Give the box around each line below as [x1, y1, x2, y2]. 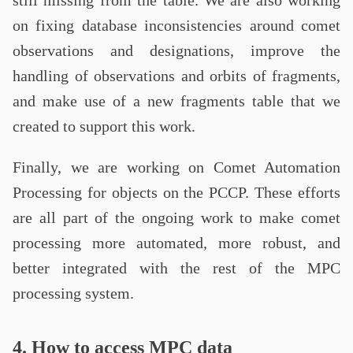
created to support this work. [13, 117, 195, 135]
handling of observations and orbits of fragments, [13, 67, 340, 84]
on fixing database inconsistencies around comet [13, 17, 340, 34]
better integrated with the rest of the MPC [13, 259, 340, 277]
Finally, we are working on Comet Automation [13, 158, 340, 176]
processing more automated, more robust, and [13, 234, 340, 251]
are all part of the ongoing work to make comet [13, 209, 340, 226]
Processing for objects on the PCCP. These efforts [13, 184, 340, 201]
